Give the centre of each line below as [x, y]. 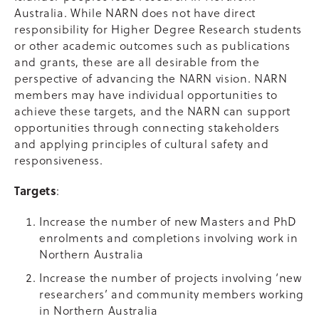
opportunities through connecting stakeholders [147, 127]
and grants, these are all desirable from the [137, 62]
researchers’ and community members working [172, 294]
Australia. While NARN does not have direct [135, 12]
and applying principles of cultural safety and [142, 143]
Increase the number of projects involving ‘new [171, 277]
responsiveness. [59, 160]
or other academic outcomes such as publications [153, 45]
